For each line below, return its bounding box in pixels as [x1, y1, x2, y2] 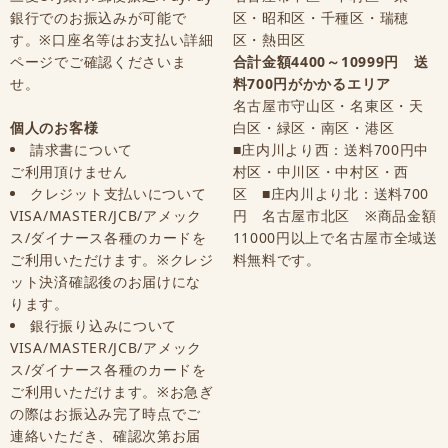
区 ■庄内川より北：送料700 [232, 183, 430, 203]
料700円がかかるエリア [232, 73, 391, 93]
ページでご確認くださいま [10, 51, 187, 71]
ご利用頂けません [10, 161, 128, 181]
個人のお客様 [10, 117, 99, 137]
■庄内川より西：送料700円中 [232, 139, 430, 159]
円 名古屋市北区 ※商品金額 [232, 205, 437, 225]
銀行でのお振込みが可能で [10, 7, 187, 27]
